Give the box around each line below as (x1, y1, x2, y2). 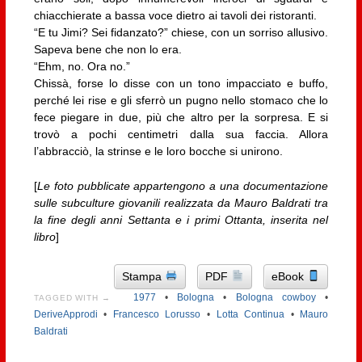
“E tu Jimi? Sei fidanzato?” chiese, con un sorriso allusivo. (33, 26, 329, 40)
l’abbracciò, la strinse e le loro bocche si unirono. (33, 145, 283, 158)
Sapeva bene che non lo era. (33, 43, 182, 57)
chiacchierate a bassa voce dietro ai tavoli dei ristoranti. (33, 9, 317, 23)
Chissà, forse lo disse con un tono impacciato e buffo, (33, 77, 329, 90)
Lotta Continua (216, 308, 285, 320)
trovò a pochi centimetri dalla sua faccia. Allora (33, 128, 329, 141)
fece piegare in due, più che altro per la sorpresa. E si (33, 111, 329, 124)
